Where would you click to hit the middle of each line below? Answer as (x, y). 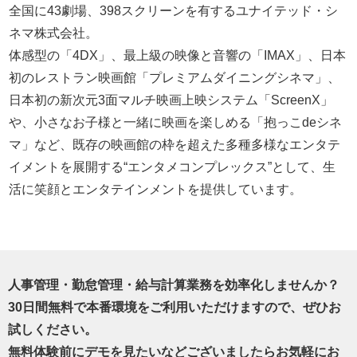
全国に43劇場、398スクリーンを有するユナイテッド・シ (174, 10)
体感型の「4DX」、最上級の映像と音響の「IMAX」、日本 (178, 55)
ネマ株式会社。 (54, 33)
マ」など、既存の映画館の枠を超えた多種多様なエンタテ (175, 144)
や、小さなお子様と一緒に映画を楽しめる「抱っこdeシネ (176, 122)
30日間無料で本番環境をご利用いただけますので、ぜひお (175, 307)
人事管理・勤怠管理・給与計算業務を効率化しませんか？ (174, 284)
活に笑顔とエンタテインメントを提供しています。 (156, 189)
